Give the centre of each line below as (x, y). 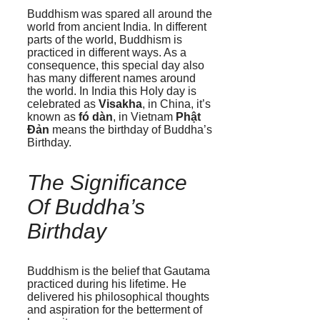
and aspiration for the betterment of (115, 309)
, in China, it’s (176, 104)
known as (53, 116)
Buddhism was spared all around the (120, 14)
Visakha (120, 104)
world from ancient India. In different (117, 26)
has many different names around (111, 78)
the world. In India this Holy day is (112, 91)
